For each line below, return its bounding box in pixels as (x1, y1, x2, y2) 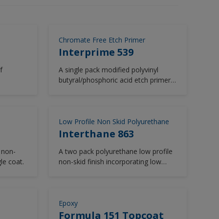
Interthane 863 (58, 127, 134, 140)
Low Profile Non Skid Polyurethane (58, 117, 169, 126)
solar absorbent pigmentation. (58, 167, 154, 176)
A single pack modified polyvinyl (58, 65, 158, 74)
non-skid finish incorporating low (58, 157, 161, 166)
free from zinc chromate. (58, 86, 137, 95)
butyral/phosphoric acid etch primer (58, 75, 171, 85)
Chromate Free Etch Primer (58, 35, 145, 44)
